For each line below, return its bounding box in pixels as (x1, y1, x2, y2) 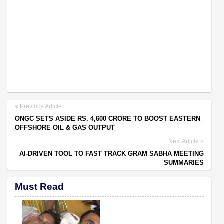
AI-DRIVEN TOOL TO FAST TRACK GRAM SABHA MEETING (19, 150, 204, 158)
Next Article (168, 138, 200, 145)
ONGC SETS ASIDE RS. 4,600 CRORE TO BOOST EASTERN (15, 115, 200, 123)
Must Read (15, 181, 64, 192)
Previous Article (18, 103, 62, 110)
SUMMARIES (164, 159, 204, 167)
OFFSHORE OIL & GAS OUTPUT (15, 124, 115, 132)
